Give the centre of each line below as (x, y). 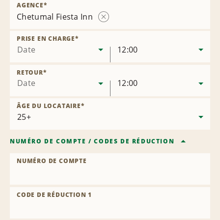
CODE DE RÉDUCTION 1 (55, 195)
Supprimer (119, 27)
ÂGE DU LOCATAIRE (49, 106)
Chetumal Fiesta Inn (55, 17)
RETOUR (30, 72)
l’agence (115, 35)
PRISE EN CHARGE (46, 39)
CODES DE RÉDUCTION (134, 141)
